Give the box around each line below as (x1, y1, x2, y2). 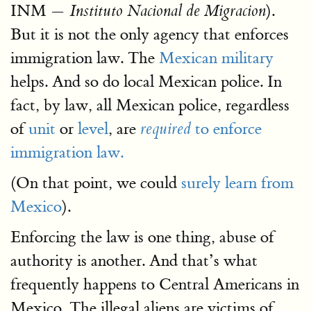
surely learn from (181, 173, 294, 193)
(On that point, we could (10, 173, 181, 193)
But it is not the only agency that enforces (10, 24, 289, 44)
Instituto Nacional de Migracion (69, 1, 266, 21)
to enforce (191, 119, 262, 139)
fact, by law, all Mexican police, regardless (10, 95, 289, 115)
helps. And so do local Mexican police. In (10, 72, 282, 92)
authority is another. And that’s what (10, 251, 258, 271)
